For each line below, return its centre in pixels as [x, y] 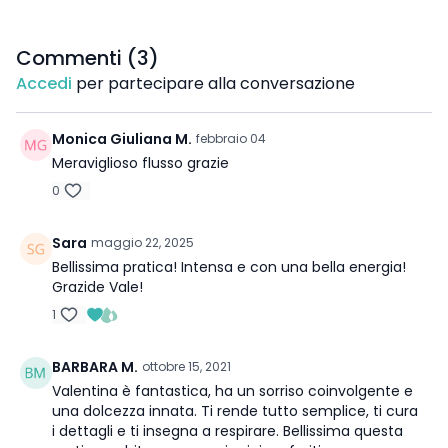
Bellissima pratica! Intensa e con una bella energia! [229, 267]
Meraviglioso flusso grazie [140, 163]
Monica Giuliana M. [122, 139]
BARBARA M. [95, 367]
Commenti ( [76, 58]
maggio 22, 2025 [142, 242]
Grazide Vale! [97, 287]
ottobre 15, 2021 [186, 366]
